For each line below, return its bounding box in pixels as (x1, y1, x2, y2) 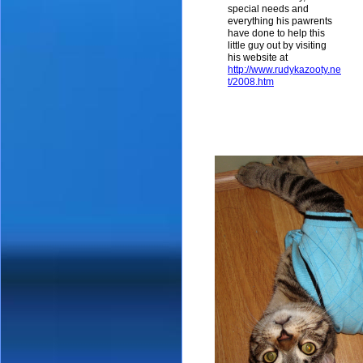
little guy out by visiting (228, 40, 327, 51)
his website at (228, 52, 288, 63)
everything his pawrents (228, 15, 332, 27)
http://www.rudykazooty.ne (228, 64, 341, 75)
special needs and (228, 3, 309, 15)
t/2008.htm (228, 76, 274, 88)
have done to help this (228, 28, 325, 39)
